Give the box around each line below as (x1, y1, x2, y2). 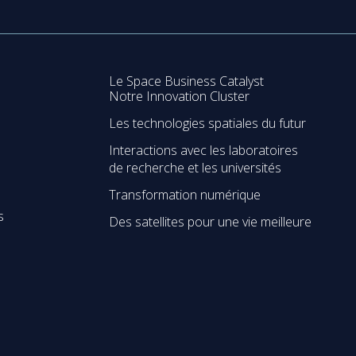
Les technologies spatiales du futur (109, 114, 307, 132)
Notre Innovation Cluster (109, 87, 250, 105)
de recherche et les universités (109, 158, 282, 176)
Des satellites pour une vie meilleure (109, 212, 312, 230)
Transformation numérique (109, 185, 261, 203)
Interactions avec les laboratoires (109, 141, 299, 159)
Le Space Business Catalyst (109, 72, 265, 90)
